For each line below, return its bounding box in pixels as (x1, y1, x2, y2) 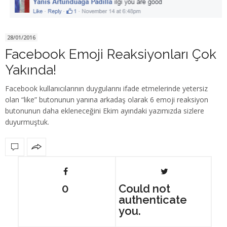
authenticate (118, 193, 187, 206)
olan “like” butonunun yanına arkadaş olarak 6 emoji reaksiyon (5, 94, 208, 104)
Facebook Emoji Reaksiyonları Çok (5, 46, 216, 62)
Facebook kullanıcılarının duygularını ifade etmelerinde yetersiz (5, 83, 208, 93)
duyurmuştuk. (5, 117, 49, 127)
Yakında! (5, 62, 56, 78)
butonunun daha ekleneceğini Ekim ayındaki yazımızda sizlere (5, 105, 204, 116)
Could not (118, 181, 170, 195)
